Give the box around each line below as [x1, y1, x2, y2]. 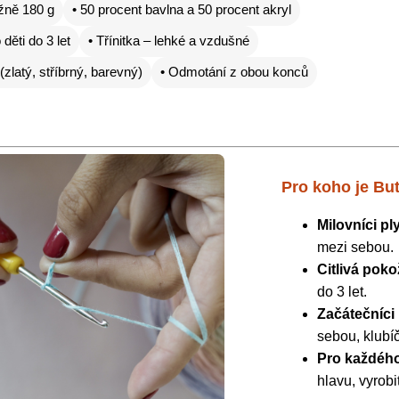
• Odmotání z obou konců [160, 65, 308, 80]
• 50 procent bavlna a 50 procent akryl [72, 3, 291, 18]
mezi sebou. [317, 240, 395, 256]
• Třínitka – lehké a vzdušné [88, 34, 249, 49]
